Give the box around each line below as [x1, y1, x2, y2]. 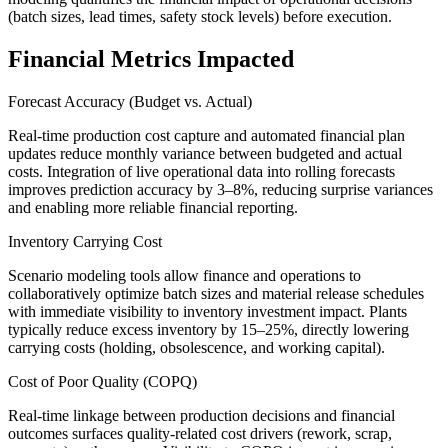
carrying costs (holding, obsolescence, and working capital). [8, 339, 385, 357]
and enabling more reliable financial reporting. [8, 199, 298, 217]
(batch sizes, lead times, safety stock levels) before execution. [8, 8, 392, 26]
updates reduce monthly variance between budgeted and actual [8, 145, 402, 163]
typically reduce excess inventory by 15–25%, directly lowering [8, 321, 409, 339]
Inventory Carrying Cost [8, 233, 162, 251]
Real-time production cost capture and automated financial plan [8, 127, 405, 145]
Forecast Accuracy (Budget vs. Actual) [8, 93, 252, 111]
